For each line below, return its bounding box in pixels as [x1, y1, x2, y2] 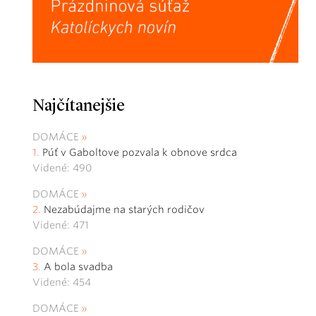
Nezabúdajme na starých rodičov [44, 204, 205, 216]
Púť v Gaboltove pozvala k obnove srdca [42, 147, 237, 159]
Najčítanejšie [32, 98, 125, 116]
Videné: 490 [32, 162, 92, 174]
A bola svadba [44, 261, 113, 273]
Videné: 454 [32, 276, 91, 288]
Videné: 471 [32, 219, 89, 231]
